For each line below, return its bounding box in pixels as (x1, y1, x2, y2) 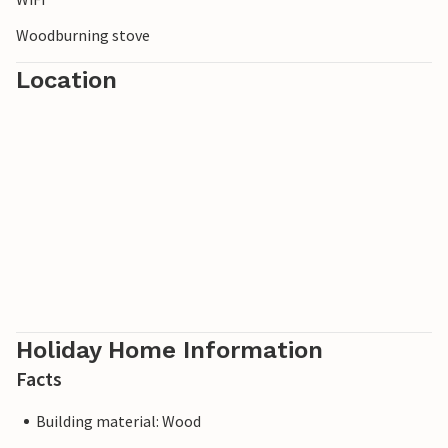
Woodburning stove (16, 25, 150, 46)
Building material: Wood (36, 411, 201, 432)
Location (16, 66, 117, 95)
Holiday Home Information (16, 336, 323, 365)
